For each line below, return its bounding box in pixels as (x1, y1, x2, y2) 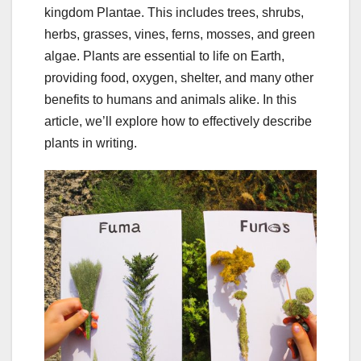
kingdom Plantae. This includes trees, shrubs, (44, 5, 304, 19)
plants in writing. (44, 135, 137, 150)
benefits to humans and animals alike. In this (44, 92, 297, 106)
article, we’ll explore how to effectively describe (44, 114, 312, 128)
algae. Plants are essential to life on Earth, (44, 48, 284, 63)
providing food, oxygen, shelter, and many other (44, 70, 313, 85)
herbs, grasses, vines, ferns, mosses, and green (44, 27, 315, 41)
